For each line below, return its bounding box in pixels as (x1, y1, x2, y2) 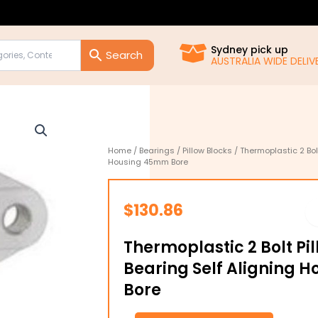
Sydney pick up (211, 43, 289, 57)
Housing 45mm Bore (108, 156, 188, 168)
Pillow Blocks (182, 145, 232, 156)
